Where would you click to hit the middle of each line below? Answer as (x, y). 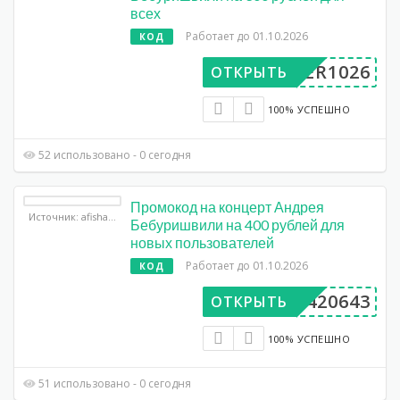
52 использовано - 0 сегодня (114, 154)
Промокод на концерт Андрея (227, 206)
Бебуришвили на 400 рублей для (237, 224)
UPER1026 (325, 72)
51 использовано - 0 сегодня (114, 384)
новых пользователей (202, 242)
